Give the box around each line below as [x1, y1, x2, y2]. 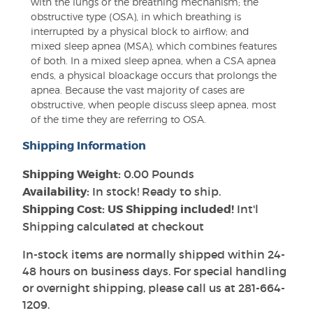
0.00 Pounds [121, 167, 194, 181]
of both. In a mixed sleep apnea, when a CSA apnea [31, 54, 276, 66]
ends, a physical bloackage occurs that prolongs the [31, 69, 277, 81]
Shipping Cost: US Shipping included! [22, 202, 234, 217]
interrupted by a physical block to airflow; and [31, 25, 249, 37]
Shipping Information [22, 138, 146, 153]
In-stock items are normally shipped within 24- [22, 247, 285, 261]
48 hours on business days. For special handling [22, 264, 286, 278]
